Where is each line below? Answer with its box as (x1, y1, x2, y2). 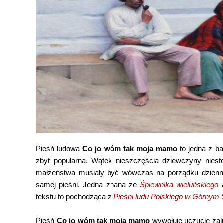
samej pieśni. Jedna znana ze (36, 180, 140, 189)
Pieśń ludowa (36, 144, 83, 153)
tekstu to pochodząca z (36, 192, 113, 201)
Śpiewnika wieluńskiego (140, 180, 219, 189)
